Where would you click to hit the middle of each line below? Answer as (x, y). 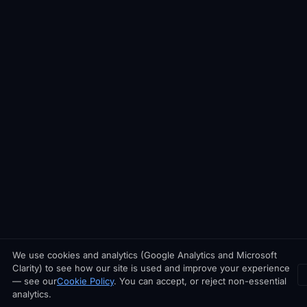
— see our (34, 281)
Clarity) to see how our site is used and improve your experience (151, 268)
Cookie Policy (85, 281)
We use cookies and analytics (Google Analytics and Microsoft (144, 255)
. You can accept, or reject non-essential (200, 281)
